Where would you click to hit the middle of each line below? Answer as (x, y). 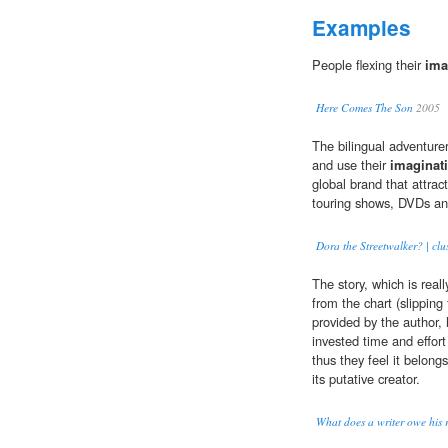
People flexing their (368, 65)
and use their (351, 165)
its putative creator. (366, 379)
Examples (361, 28)
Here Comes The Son (364, 108)
